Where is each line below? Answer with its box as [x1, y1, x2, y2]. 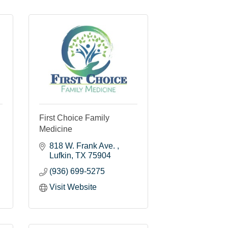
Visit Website [49, 182, 97, 191]
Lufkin [49, 151, 71, 160]
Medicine [39, 124, 72, 133]
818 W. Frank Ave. [49, 141, 117, 150]
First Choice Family [39, 113, 109, 122]
